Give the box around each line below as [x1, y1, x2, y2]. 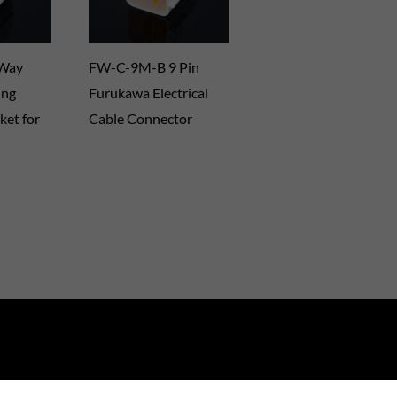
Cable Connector [89, 110, 193, 128]
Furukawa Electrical [89, 84, 209, 102]
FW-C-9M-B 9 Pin [89, 58, 200, 76]
